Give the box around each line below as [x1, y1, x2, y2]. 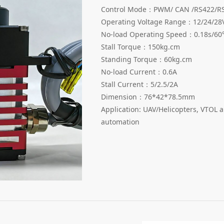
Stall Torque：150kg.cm [101, 41, 180, 51]
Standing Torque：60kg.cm [101, 54, 192, 64]
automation [101, 116, 139, 126]
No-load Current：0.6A [101, 66, 177, 76]
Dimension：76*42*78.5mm [101, 91, 195, 101]
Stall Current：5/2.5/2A [101, 79, 178, 89]
